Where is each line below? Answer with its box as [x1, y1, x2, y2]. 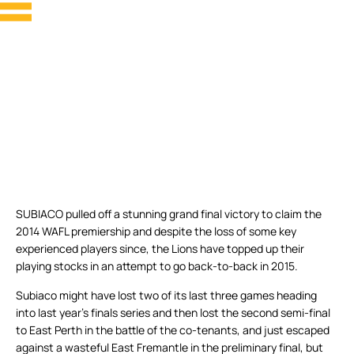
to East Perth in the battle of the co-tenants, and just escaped [16, 322, 330, 338]
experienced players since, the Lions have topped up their [16, 241, 304, 257]
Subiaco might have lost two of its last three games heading [16, 288, 317, 303]
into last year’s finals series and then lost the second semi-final [16, 305, 330, 321]
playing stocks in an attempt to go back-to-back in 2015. [16, 258, 298, 274]
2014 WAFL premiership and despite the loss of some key [16, 224, 296, 239]
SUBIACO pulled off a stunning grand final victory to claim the [16, 206, 322, 222]
